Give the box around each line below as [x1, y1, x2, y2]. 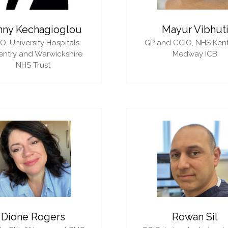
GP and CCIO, [145, 38, 195, 47]
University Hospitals [9, 38, 79, 47]
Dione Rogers [1, 210, 65, 223]
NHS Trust [16, 60, 50, 70]
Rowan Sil [172, 210, 218, 223]
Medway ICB [173, 49, 217, 59]
